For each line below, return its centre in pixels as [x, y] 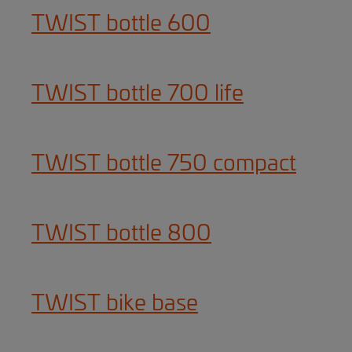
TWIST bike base [115, 304]
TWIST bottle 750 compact [164, 164]
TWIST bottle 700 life [137, 94]
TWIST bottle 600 [121, 24]
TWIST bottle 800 [121, 234]
